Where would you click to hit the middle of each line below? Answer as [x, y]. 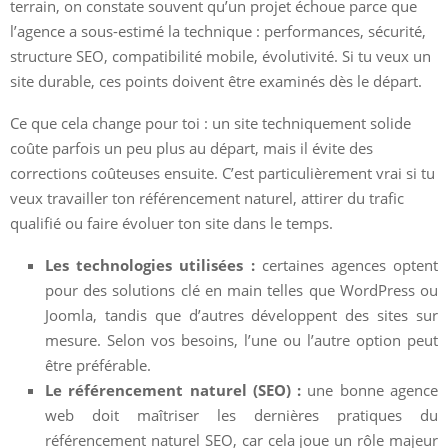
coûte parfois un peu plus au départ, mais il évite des [191, 147]
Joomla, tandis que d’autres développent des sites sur [241, 314]
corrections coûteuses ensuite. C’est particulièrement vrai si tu [222, 172]
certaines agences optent [346, 264]
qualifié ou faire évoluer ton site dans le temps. [171, 222]
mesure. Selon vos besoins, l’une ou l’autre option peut [241, 339]
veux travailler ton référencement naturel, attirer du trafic [207, 197]
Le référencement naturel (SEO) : [173, 389]
